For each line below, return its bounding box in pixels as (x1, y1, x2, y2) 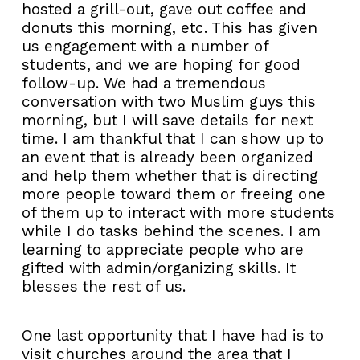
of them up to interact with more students (22, 202, 335, 222)
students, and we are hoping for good (22, 55, 301, 74)
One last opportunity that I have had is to (22, 325, 324, 345)
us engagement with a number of (22, 36, 268, 55)
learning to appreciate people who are (22, 239, 304, 259)
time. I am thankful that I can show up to (22, 129, 324, 148)
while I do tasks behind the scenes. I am (22, 221, 321, 240)
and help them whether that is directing (22, 166, 318, 185)
